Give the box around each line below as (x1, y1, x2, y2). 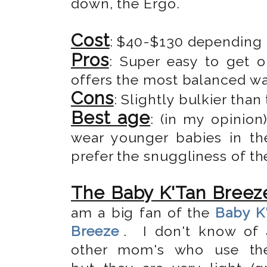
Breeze (71, 222, 119, 239)
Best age (71, 107, 151, 128)
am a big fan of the (71, 204, 216, 221)
